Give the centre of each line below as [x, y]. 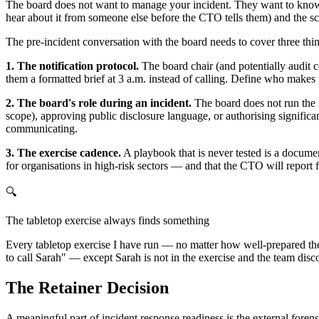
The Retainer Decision [87, 287]
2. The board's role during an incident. [99, 103]
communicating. [42, 129]
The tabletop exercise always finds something [108, 221]
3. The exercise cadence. [63, 153]
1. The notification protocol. [72, 66]
